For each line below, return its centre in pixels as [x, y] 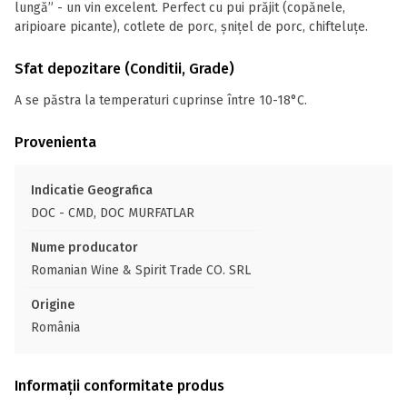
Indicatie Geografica [92, 190]
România [55, 328]
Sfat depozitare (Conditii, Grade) [124, 69]
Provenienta [55, 142]
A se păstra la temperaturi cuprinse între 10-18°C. [161, 100]
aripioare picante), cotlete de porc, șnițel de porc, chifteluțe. [191, 27]
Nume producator [84, 248]
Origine [53, 305]
